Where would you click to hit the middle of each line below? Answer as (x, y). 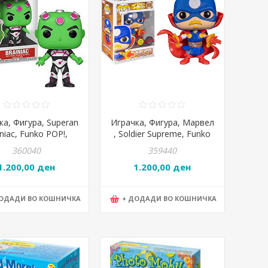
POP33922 (26, 145)
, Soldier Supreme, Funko (162, 133)
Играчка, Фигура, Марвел (162, 122)
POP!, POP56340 (162, 145)
